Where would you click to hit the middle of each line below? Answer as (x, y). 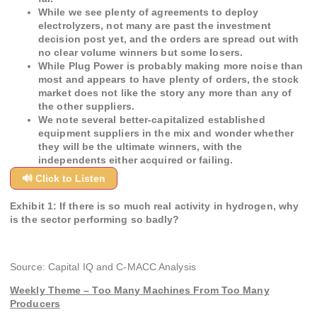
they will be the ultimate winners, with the (140, 146)
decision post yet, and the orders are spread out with (169, 39)
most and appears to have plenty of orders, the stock (169, 79)
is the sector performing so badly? (95, 220)
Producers (35, 303)
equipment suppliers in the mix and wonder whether (166, 133)
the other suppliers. (86, 106)
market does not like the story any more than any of (165, 92)
